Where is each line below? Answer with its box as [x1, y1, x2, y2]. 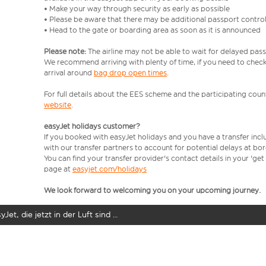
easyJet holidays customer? [44, 122, 140, 131]
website [44, 100, 71, 109]
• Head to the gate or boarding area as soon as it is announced [44, 26, 261, 34]
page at [44, 164, 72, 173]
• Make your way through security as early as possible [44, 4, 232, 13]
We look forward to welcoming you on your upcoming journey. [44, 186, 261, 195]
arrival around [44, 68, 94, 77]
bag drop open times [94, 68, 167, 77]
